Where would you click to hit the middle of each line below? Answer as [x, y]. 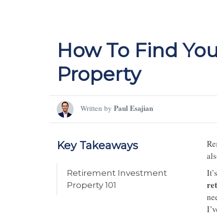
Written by [97, 108]
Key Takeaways [97, 146]
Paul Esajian [133, 108]
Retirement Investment [117, 173]
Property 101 [92, 185]
